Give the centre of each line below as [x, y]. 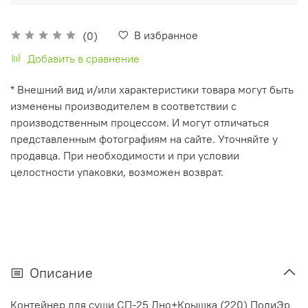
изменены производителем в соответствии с [123, 106]
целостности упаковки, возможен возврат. [117, 172]
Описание [61, 273]
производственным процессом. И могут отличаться [140, 122]
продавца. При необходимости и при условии [125, 155]
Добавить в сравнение [84, 58]
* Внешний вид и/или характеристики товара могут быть [152, 89]
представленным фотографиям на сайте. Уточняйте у [144, 139]
